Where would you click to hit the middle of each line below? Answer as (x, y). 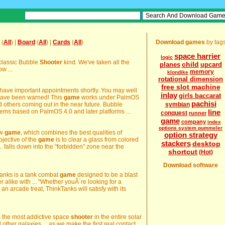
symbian (177, 104)
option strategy (191, 135)
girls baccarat (200, 96)
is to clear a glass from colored (96, 140)
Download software (191, 165)
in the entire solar (117, 217)
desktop (206, 144)
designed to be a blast (107, 175)
